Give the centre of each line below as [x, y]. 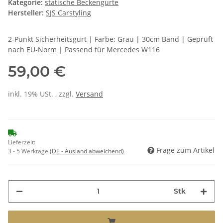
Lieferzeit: [22, 142]
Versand [89, 94]
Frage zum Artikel [185, 150]
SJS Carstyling [68, 12]
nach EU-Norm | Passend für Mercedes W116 [84, 49]
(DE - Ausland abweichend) [87, 151]
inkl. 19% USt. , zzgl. [42, 94]
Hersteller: [26, 12]
